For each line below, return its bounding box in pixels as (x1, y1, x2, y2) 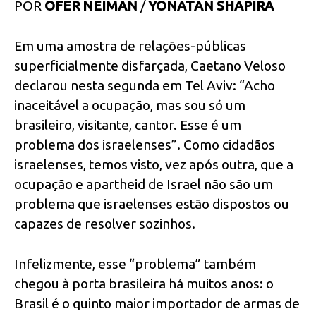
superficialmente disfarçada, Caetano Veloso (14, 58, 286, 74)
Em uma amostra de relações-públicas (14, 38, 246, 54)
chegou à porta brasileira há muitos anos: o (14, 275, 274, 291)
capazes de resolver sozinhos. (14, 216, 195, 232)
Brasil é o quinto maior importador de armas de (14, 295, 300, 311)
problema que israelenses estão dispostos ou (14, 196, 289, 212)
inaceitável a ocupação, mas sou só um (14, 97, 245, 114)
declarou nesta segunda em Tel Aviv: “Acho (14, 78, 275, 94)
